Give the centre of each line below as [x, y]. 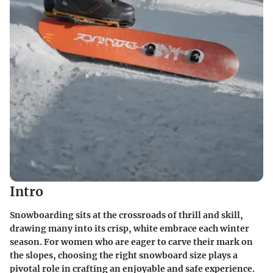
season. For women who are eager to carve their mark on [131, 242]
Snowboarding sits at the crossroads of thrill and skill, [126, 215]
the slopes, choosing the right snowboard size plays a [124, 255]
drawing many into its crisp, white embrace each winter [129, 228]
